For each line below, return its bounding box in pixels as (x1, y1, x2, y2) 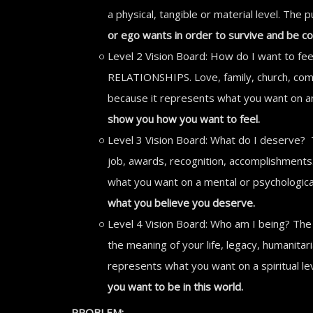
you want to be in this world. (108, 279, 246, 294)
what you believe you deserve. (108, 196, 258, 210)
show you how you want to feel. (108, 112, 263, 126)
